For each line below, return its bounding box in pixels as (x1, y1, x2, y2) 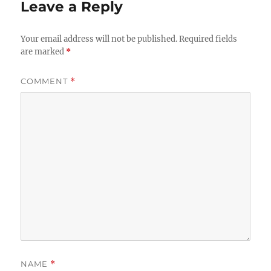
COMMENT (21, 76, 71, 86)
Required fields (179, 33, 238, 44)
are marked (21, 46, 67, 57)
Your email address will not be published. (21, 33, 178, 44)
